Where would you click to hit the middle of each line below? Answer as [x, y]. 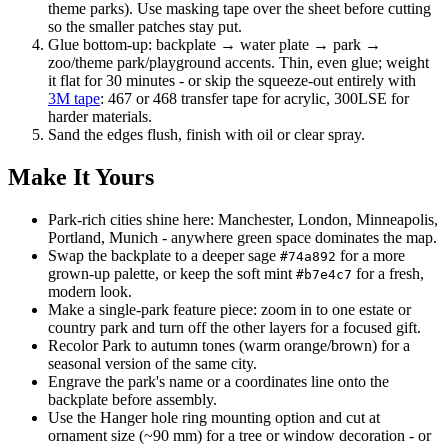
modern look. [90, 291]
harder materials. [100, 116]
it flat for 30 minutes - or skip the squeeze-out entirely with [232, 80]
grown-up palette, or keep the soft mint [172, 273]
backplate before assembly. [132, 399]
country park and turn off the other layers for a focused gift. [234, 327]
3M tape [74, 98]
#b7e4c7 [324, 274]
